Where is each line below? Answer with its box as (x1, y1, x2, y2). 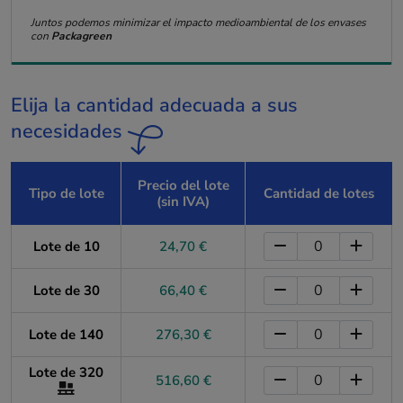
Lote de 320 (29, 363, 103, 381)
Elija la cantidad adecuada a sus (11, 91, 298, 119)
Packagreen (50, 29, 112, 43)
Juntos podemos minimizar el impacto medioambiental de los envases (30, 15, 366, 30)
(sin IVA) (157, 192, 210, 210)
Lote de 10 (32, 237, 100, 255)
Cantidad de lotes (263, 184, 374, 202)
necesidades (11, 117, 128, 145)
